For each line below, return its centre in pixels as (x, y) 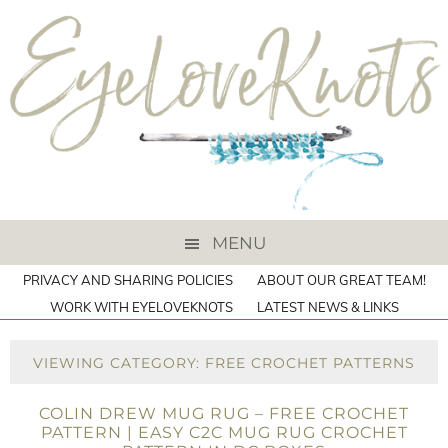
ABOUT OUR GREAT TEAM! (341, 280)
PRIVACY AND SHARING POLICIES (127, 280)
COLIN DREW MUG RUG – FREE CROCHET (224, 413)
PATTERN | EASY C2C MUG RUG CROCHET (224, 432)
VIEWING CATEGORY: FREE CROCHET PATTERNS (224, 363)
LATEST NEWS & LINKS (327, 307)
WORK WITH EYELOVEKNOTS (141, 307)
